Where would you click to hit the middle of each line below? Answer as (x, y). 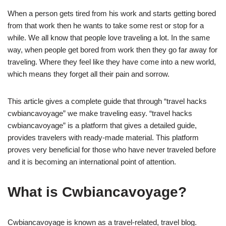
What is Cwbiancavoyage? (97, 192)
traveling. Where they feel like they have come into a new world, (112, 62)
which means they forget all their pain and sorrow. (89, 74)
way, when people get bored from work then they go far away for (112, 50)
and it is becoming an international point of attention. (92, 162)
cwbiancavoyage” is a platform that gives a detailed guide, (102, 125)
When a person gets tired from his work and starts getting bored (112, 13)
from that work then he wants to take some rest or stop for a (106, 25)
